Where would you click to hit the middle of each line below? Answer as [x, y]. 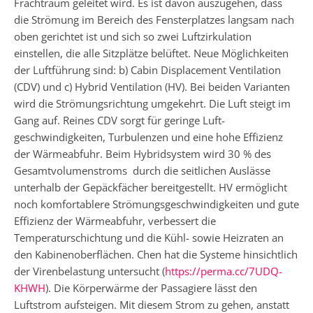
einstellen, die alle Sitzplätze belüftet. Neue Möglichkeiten [151, 53]
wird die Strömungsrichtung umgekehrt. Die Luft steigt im [152, 103]
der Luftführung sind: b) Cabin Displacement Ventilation [147, 70]
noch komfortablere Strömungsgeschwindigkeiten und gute [156, 204]
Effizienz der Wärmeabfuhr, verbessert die [115, 220]
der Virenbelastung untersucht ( [89, 271]
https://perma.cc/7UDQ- [224, 271]
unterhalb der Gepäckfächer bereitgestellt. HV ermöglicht [151, 187]
